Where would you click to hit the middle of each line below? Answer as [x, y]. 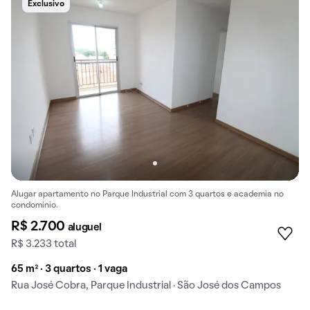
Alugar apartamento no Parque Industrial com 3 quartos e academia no [147, 195]
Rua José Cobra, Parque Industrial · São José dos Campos [146, 286]
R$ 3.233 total [44, 245]
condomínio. [35, 206]
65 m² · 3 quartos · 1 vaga [69, 270]
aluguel [84, 228]
